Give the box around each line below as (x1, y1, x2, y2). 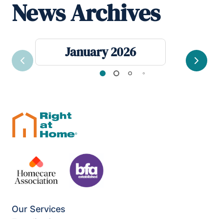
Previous (22, 61, 54, 71)
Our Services (12, 204, 66, 215)
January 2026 (65, 44, 136, 61)
